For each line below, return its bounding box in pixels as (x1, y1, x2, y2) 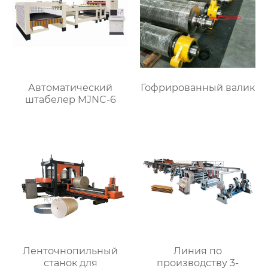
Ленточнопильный (23, 245, 118, 257)
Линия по (173, 245, 222, 257)
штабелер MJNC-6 (25, 94, 116, 106)
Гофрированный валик (140, 82, 255, 94)
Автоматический (28, 82, 113, 94)
